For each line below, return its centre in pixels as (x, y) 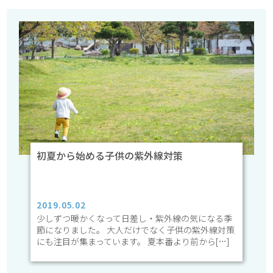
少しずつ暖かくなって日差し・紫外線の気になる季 (135, 218)
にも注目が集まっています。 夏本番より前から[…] (133, 241)
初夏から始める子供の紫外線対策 (110, 155)
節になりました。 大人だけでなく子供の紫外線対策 (136, 229)
